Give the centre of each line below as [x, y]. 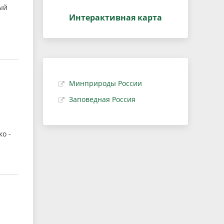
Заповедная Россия [102, 99]
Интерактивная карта [115, 18]
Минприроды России [105, 83]
